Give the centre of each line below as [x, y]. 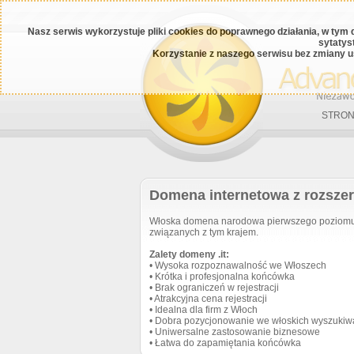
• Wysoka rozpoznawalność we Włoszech [238, 265]
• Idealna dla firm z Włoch [203, 309]
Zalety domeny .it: [189, 254]
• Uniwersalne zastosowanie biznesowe [235, 331]
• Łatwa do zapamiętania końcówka [225, 343]
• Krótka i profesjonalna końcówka [222, 276]
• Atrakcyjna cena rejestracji [208, 298]
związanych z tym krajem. [204, 232]
